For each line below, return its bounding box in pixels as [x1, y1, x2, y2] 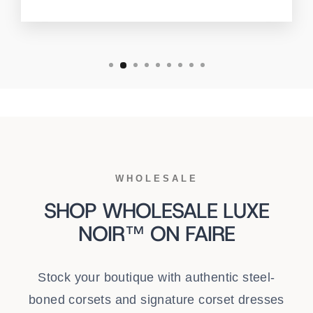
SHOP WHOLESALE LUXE [44, 196, 269, 224]
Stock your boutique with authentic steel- [38, 270, 275, 284]
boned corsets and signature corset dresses [29, 292, 284, 307]
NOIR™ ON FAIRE [78, 219, 235, 247]
